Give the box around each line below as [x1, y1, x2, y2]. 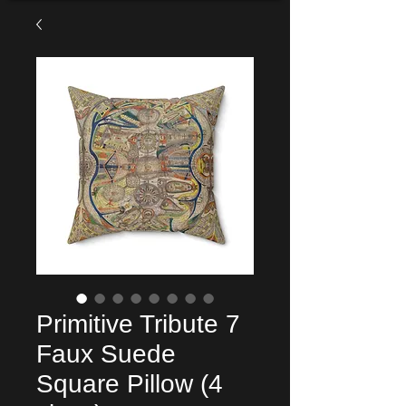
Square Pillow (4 [36, 370, 223, 398]
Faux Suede [36, 340, 176, 368]
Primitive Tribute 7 [36, 310, 240, 338]
